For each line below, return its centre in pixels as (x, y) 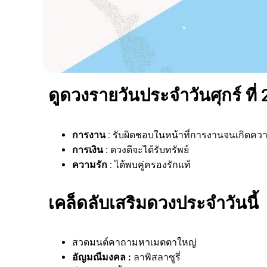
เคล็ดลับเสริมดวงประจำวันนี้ (153, 203)
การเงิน (88, 150)
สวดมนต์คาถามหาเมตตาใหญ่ (134, 242)
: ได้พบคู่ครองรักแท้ (150, 164)
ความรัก (90, 164)
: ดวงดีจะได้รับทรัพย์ (147, 150)
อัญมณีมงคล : (102, 257)
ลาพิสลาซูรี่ (156, 257)
